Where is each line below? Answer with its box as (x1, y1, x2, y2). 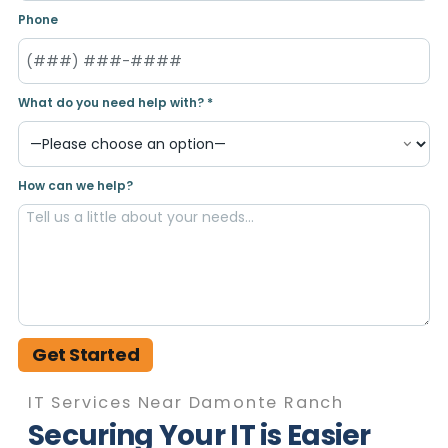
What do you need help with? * (18, 94, 213, 112)
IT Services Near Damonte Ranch (28, 391, 344, 415)
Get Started (32, 342, 140, 368)
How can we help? (18, 177, 133, 195)
